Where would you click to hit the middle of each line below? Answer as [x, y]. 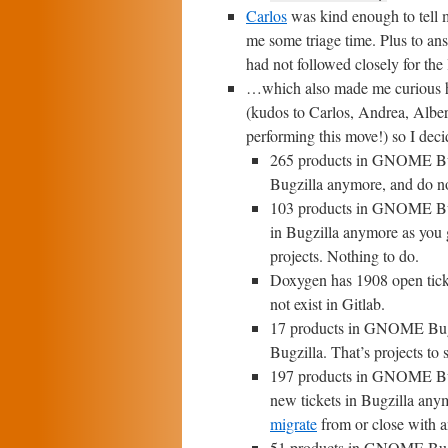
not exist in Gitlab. [327, 303]
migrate [293, 423]
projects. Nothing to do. [344, 255]
